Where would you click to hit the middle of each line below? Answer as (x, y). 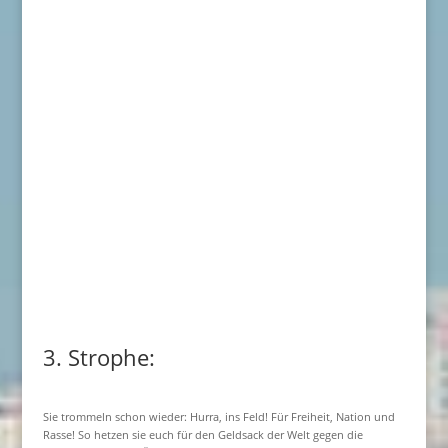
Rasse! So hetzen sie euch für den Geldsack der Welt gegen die (202, 434)
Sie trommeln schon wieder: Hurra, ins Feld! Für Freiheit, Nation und (218, 416)
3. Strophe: (98, 357)
